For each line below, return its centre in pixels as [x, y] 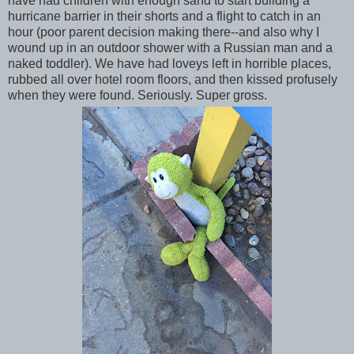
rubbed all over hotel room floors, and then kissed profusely [173, 80]
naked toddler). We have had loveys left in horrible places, [169, 64]
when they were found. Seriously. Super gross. [137, 96]
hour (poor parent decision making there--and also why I [164, 32]
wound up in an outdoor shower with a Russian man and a [170, 48]
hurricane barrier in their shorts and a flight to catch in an [164, 17]
